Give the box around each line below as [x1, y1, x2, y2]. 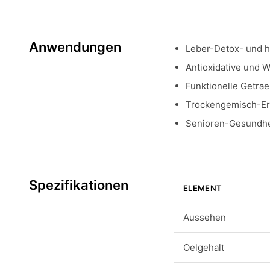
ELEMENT [183, 183, 222, 193]
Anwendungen [29, 39, 121, 55]
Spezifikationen [29, 177, 128, 193]
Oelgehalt [183, 242, 224, 253]
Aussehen [183, 212, 226, 223]
